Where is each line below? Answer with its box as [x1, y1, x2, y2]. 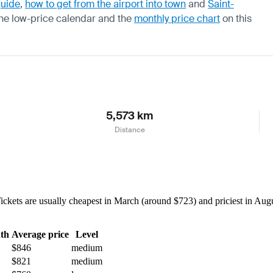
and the [96, 12, 134, 25]
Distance [114, 124, 145, 135]
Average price [12, 229, 69, 239]
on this [220, 12, 252, 25]
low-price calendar [12, 12, 96, 25]
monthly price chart [134, 12, 220, 25]
